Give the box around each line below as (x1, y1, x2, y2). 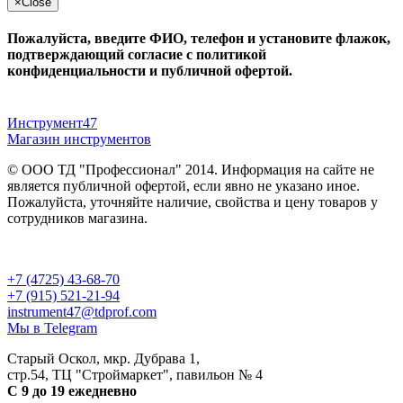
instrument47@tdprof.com (7, 303, 157, 319)
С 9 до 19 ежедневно (7, 382, 137, 399)
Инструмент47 (7, 114, 97, 130)
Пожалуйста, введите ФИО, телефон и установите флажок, (7, 31, 390, 47)
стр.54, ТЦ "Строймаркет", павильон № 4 (7, 366, 263, 382)
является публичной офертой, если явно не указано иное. (7, 177, 360, 193)
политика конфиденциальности (137, 240, 331, 256)
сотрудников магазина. (7, 210, 148, 226)
